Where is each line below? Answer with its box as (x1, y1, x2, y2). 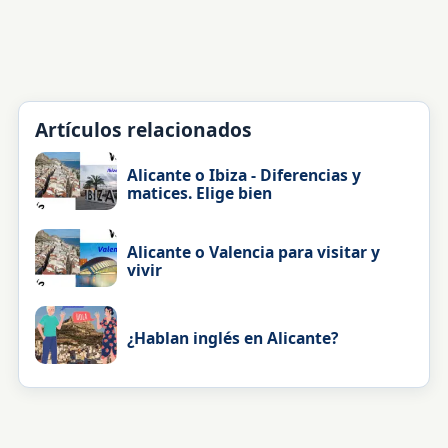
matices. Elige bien (127, 182, 273, 205)
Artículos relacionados (34, 115, 252, 143)
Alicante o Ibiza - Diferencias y (127, 164, 362, 187)
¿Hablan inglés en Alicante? (127, 327, 339, 350)
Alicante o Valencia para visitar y (127, 241, 381, 264)
